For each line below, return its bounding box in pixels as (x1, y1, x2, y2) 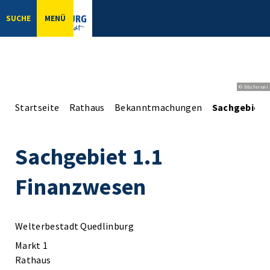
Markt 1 (15, 239, 48, 251)
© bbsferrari (239, 83, 268, 90)
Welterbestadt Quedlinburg (15, 220, 134, 232)
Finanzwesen (15, 172, 146, 201)
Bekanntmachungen (115, 101, 202, 113)
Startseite (15, 101, 60, 113)
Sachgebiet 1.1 (15, 142, 163, 171)
